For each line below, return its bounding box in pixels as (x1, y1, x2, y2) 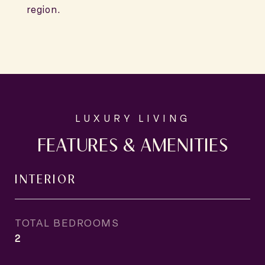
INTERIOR (15, 170, 76, 186)
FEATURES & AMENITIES (37, 131, 228, 156)
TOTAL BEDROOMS (15, 215, 119, 230)
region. (27, 3, 61, 16)
